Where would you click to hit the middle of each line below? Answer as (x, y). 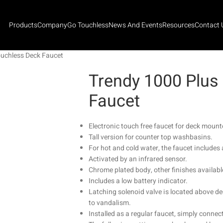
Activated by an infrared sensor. (138, 159)
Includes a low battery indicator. (138, 181)
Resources (178, 25)
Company (52, 25)
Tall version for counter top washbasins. (150, 137)
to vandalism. (110, 203)
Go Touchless (88, 25)
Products (23, 25)
